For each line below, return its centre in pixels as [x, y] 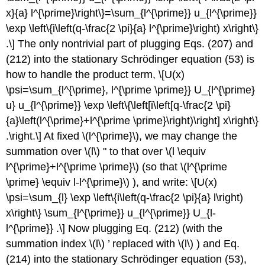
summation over [46, 151]
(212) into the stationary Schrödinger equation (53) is [130, 59]
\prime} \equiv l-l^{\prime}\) [68, 182]
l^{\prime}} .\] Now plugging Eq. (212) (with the [114, 228]
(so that [160, 167]
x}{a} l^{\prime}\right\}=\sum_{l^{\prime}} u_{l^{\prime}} [132, 13]
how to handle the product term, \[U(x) [96, 74]
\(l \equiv [186, 151]
